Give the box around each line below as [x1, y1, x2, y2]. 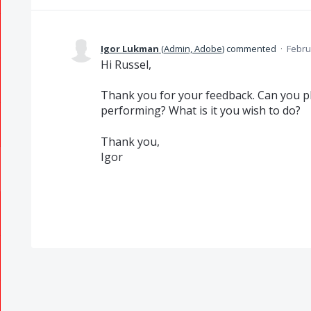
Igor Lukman [100, 42, 159, 55]
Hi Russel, [100, 57, 151, 72]
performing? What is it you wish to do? [100, 103, 301, 119]
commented [224, 42, 278, 55]
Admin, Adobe [163, 42, 222, 55]
